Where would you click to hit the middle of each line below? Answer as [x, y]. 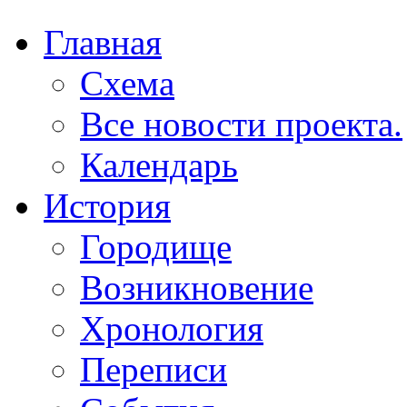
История [107, 206]
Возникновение [197, 288]
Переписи [154, 369]
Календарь [159, 165]
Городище [156, 247]
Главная [103, 42]
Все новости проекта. [241, 124]
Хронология [172, 328]
